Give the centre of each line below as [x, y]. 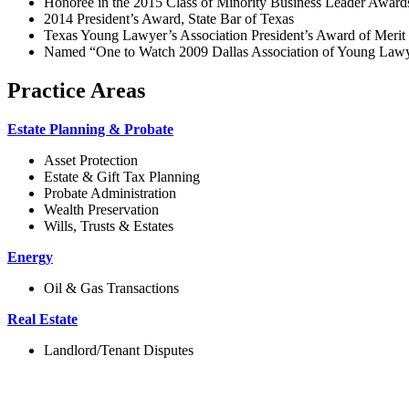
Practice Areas [76, 90]
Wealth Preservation [101, 209]
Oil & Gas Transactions [111, 288]
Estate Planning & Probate [90, 129]
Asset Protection [91, 160]
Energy [30, 257]
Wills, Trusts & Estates [109, 225]
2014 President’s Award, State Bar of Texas [169, 18]
